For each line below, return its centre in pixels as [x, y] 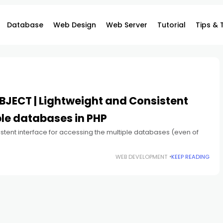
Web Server [126, 25]
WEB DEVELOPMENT [141, 157]
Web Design [74, 25]
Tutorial [171, 25]
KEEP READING [190, 157]
